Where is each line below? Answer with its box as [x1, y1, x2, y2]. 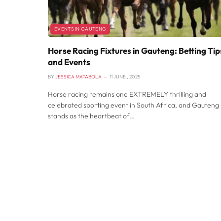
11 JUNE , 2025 [110, 73, 140, 80]
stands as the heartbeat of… [48, 111, 135, 120]
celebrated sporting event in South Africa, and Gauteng [48, 100, 219, 110]
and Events [48, 56, 90, 67]
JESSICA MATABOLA [55, 73, 102, 80]
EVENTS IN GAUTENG [54, 25, 107, 32]
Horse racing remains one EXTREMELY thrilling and [48, 89, 206, 99]
